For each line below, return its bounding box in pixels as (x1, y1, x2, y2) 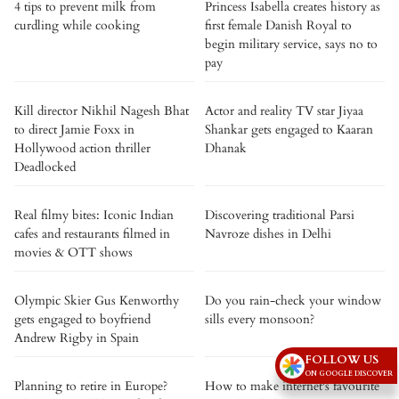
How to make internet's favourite (205, 378, 379, 395)
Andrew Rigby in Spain (14, 330, 139, 346)
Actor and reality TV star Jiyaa (205, 102, 363, 119)
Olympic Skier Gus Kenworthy (14, 292, 179, 309)
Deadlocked (14, 159, 76, 175)
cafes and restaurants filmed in (14, 225, 170, 242)
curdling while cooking (14, 17, 140, 34)
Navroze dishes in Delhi (205, 225, 331, 242)
